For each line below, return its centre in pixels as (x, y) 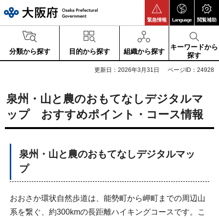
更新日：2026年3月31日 (127, 70)
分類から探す (30, 51)
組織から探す (144, 51)
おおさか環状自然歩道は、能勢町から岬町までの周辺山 (108, 198)
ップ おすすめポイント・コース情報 (105, 114)
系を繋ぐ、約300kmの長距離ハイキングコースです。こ (108, 212)
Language (182, 20)
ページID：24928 (191, 70)
